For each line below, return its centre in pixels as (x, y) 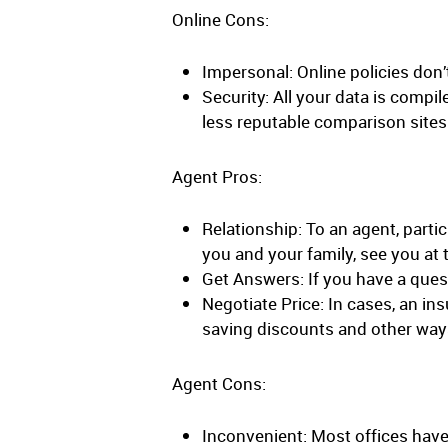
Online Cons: (220, 19)
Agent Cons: (219, 383)
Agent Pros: (217, 176)
